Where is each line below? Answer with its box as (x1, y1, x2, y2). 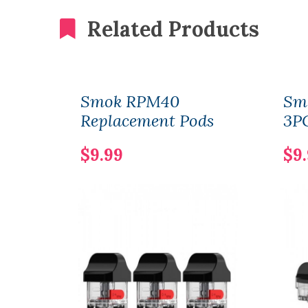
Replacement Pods (80, 110, 214, 131)
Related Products (87, 16, 259, 42)
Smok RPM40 (80, 91, 179, 112)
